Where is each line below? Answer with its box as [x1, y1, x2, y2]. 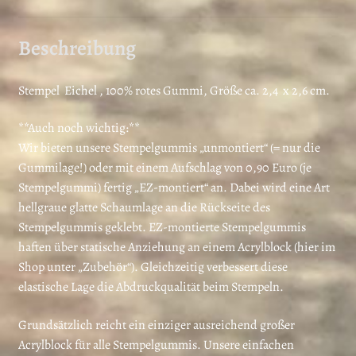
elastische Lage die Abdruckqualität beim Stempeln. [17, 278, 284, 296]
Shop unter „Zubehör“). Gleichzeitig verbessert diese [17, 258, 288, 277]
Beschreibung [17, 33, 136, 62]
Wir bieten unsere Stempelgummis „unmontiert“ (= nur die [17, 139, 320, 157]
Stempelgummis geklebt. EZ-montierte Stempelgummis [17, 219, 306, 237]
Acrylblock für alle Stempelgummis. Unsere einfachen [17, 335, 294, 354]
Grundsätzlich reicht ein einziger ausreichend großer [17, 315, 295, 334]
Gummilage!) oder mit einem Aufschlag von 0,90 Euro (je [17, 159, 311, 177]
